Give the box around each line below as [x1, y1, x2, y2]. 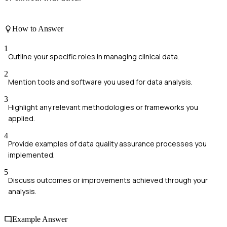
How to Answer [12, 24, 63, 33]
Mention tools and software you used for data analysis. [8, 77, 193, 87]
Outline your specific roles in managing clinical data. [8, 51, 179, 61]
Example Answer [12, 215, 67, 224]
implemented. [8, 149, 55, 160]
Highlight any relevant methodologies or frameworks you [8, 102, 198, 112]
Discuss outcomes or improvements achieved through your [8, 175, 208, 185]
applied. [8, 113, 35, 123]
